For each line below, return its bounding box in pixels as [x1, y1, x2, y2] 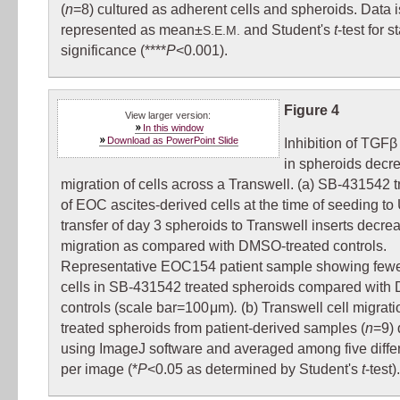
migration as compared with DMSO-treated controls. [60, 237, 387, 254]
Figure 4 [283, 102, 339, 118]
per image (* [60, 361, 137, 377]
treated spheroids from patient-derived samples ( [60, 320, 365, 336]
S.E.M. [202, 23, 240, 37]
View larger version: [125, 109, 212, 121]
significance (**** [60, 42, 166, 58]
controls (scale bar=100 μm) [60, 299, 234, 315]
